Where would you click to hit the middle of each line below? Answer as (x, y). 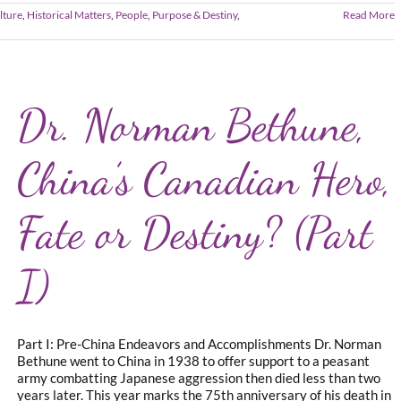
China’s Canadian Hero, (205, 179)
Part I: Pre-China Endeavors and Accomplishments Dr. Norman (199, 344)
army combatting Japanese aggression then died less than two (199, 378)
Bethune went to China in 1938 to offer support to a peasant (193, 361)
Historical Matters (69, 15)
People (132, 15)
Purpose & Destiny (195, 15)
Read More (369, 15)
